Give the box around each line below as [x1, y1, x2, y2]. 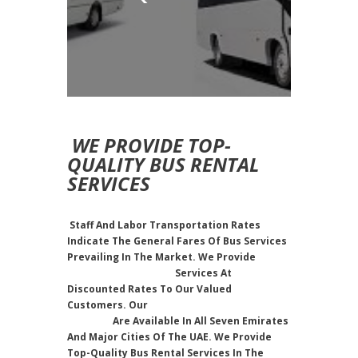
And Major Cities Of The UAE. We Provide [67, 329, 272, 344]
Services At [173, 265, 232, 280]
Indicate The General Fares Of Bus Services [67, 233, 287, 248]
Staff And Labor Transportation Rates [67, 217, 261, 232]
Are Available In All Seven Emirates [113, 313, 288, 328]
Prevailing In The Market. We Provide [67, 249, 258, 264]
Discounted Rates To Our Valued [67, 281, 232, 296]
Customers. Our [67, 297, 150, 312]
